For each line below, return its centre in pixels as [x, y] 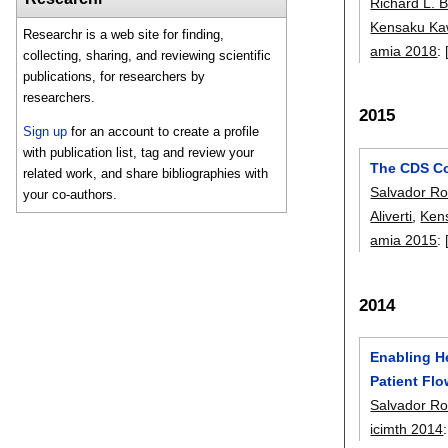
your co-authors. [70, 195]
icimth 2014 [407, 429]
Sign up [45, 132]
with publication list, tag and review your [139, 153]
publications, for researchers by [114, 77]
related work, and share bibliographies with [146, 174]
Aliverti [391, 215]
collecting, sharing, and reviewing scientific [147, 56]
